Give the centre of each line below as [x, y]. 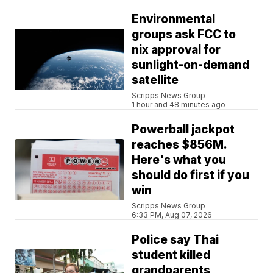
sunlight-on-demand [191, 65]
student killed [171, 255]
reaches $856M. [180, 145]
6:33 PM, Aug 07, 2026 [172, 215]
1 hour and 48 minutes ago [179, 105]
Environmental [174, 19]
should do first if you [191, 175]
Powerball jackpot [183, 130]
